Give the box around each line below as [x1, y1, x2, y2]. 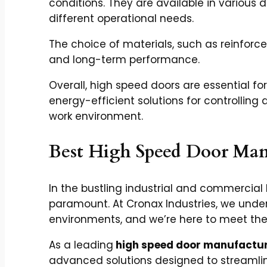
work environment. [49, 109, 143, 124]
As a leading [49, 237, 113, 252]
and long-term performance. [49, 52, 200, 67]
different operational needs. [49, 11, 197, 26]
